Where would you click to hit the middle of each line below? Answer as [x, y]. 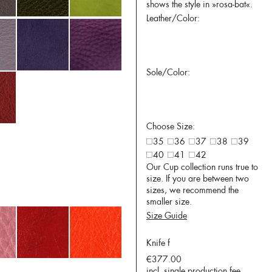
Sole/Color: [168, 72]
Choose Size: [171, 126]
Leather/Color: [173, 18]
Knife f [158, 243]
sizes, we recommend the [192, 190]
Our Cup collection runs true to [202, 167]
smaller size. [169, 202]
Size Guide [167, 216]
